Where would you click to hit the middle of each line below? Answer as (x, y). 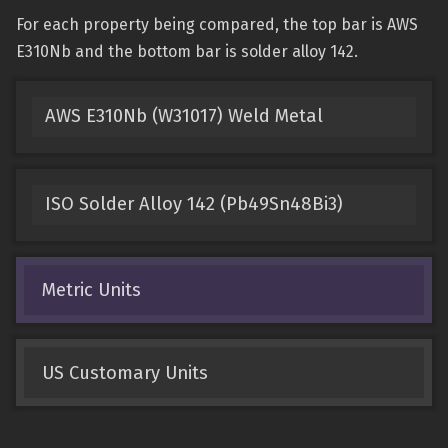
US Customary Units (124, 372)
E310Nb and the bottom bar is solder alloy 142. (187, 51)
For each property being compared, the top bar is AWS (217, 24)
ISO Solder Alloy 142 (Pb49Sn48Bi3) (193, 204)
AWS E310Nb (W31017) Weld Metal (183, 116)
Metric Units (91, 289)
